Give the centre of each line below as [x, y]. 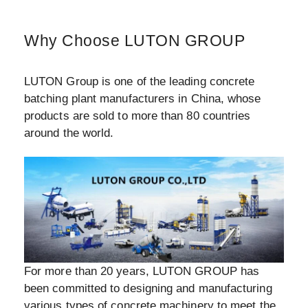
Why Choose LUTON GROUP [134, 40]
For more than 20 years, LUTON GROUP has [142, 271]
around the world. [69, 133]
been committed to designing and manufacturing [148, 288]
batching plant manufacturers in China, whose [143, 98]
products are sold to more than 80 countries [137, 115]
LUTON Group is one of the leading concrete [140, 81]
